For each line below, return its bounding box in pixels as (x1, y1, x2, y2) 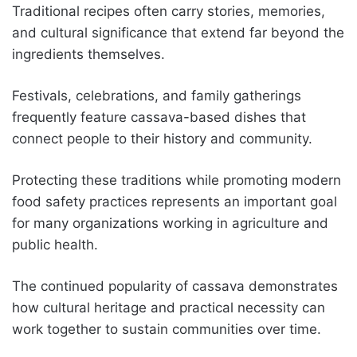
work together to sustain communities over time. (12, 320, 321, 337)
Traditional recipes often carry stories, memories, (12, 2, 325, 19)
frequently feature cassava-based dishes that (12, 108, 306, 125)
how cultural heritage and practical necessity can (12, 299, 325, 316)
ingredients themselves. (12, 45, 165, 62)
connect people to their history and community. (12, 130, 312, 147)
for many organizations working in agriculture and (12, 214, 328, 231)
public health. (12, 236, 98, 253)
